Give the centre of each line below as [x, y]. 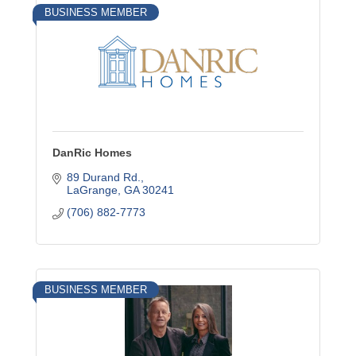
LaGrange [92, 190]
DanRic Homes [92, 153]
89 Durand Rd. [103, 177]
